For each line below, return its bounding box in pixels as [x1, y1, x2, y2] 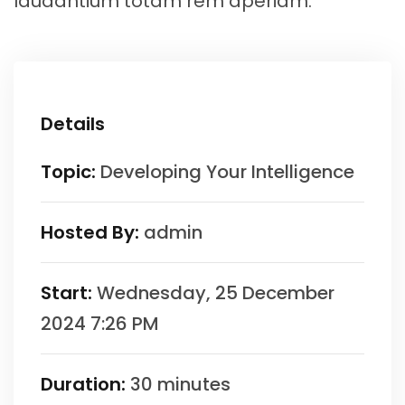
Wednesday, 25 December [97, 279, 334, 306]
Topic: [41, 158, 96, 184]
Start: [41, 279, 92, 306]
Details [41, 110, 105, 137]
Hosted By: [41, 219, 139, 245]
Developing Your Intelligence [100, 158, 354, 184]
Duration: [41, 371, 126, 397]
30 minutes [130, 371, 231, 397]
